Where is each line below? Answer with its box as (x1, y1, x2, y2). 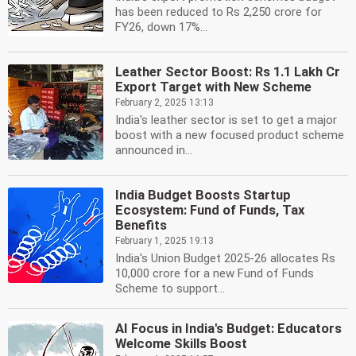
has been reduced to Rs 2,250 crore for (115, 5, 322, 19)
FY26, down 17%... (115, 20, 207, 34)
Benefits (115, 218, 167, 233)
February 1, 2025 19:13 (115, 235, 214, 246)
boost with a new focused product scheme (115, 128, 344, 142)
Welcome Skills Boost (115, 336, 247, 351)
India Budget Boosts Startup (115, 188, 291, 203)
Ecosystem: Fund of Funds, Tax (115, 203, 304, 218)
